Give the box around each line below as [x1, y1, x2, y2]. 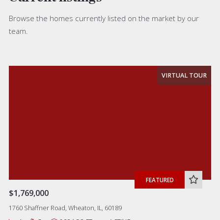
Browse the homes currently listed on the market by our [9, 13, 199, 23]
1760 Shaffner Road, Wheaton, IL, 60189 [9, 203, 122, 212]
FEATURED [145, 175, 174, 184]
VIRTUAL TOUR [162, 71, 207, 80]
